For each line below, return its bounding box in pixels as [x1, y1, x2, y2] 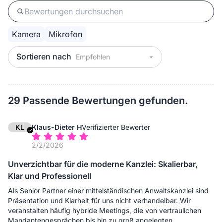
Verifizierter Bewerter [82, 123, 150, 132]
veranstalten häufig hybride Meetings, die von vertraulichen [8, 206, 201, 215]
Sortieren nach [16, 52, 71, 62]
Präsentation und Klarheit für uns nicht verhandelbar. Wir [8, 196, 191, 205]
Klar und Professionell [8, 171, 91, 181]
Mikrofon [49, 29, 82, 40]
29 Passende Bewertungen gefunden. [8, 95, 188, 107]
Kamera [12, 29, 41, 40]
